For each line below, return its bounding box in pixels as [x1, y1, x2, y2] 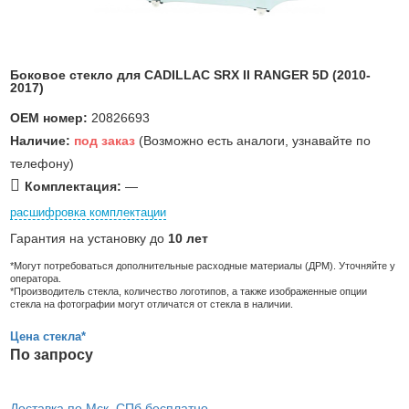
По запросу [10, 346, 93, 362]
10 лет [168, 230, 208, 246]
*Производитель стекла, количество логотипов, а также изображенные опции [10, 285, 367, 297]
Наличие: [10, 132, 70, 148]
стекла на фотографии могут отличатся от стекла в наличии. [10, 298, 293, 309]
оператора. [10, 272, 61, 284]
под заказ [74, 132, 135, 148]
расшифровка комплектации [10, 204, 166, 219]
